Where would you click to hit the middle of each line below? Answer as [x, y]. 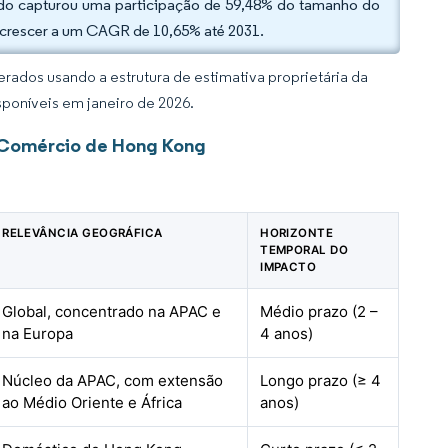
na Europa [38, 333]
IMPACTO [288, 267]
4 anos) [287, 333]
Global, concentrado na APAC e [112, 311]
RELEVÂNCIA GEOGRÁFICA [82, 233]
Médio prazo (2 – [319, 311]
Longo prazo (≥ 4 [321, 380]
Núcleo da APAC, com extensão [113, 380]
